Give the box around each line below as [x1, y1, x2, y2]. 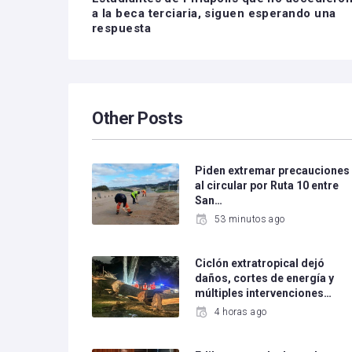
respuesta [92, 21, 152, 35]
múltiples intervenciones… [195, 287, 332, 300]
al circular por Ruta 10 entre [195, 179, 339, 192]
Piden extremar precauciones [195, 164, 350, 177]
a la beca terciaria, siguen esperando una [92, 6, 336, 20]
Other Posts [92, 108, 183, 128]
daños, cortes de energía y [195, 272, 335, 285]
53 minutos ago [214, 214, 285, 225]
